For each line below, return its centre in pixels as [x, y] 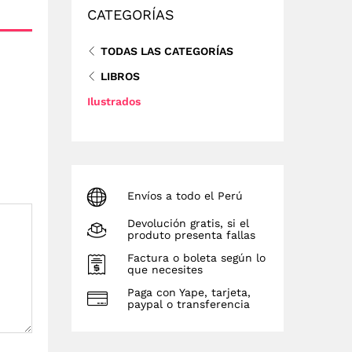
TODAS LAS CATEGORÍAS [167, 51]
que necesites [165, 269]
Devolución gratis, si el [188, 223]
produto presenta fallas [191, 235]
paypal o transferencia [189, 304]
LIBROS [120, 76]
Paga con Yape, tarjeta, [189, 292]
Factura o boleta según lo [196, 257]
